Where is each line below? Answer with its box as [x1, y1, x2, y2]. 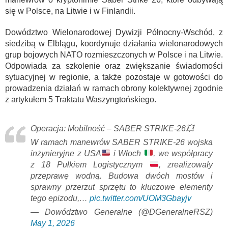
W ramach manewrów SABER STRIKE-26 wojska [31, 137, 213, 147]
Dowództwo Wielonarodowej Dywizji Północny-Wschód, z [5, 27, 223, 37]
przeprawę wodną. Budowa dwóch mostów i [31, 171, 213, 180]
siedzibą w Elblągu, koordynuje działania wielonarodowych [5, 39, 223, 48]
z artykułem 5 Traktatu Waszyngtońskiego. [5, 95, 156, 104]
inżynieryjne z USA [31, 149, 102, 158]
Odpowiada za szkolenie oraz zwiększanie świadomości [5, 61, 223, 70]
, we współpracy [153, 149, 213, 158]
